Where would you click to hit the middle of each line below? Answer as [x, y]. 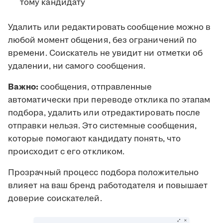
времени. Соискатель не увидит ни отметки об [106, 54]
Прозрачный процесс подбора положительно [104, 173]
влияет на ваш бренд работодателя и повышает [108, 186]
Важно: [24, 87]
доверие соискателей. [55, 199]
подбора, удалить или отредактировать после [104, 113]
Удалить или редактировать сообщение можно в [110, 28]
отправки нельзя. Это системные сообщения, [103, 126]
